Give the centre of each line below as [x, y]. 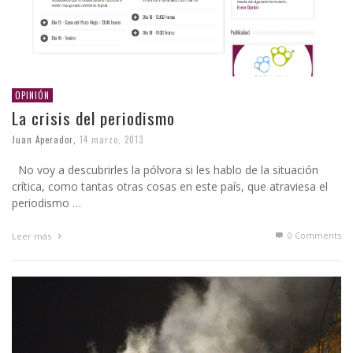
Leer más [33, 236]
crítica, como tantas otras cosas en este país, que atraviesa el [170, 186]
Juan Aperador [43, 139]
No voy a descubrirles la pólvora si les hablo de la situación [165, 169]
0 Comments [313, 235]
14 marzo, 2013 [111, 139]
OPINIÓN [32, 95]
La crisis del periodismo [93, 117]
